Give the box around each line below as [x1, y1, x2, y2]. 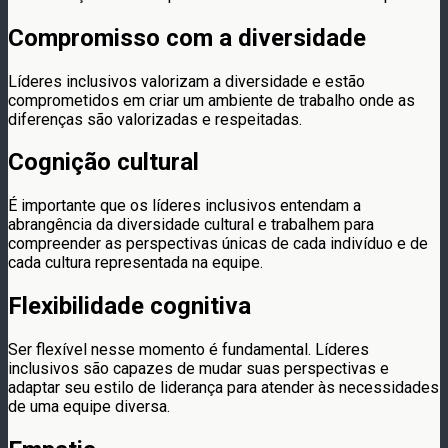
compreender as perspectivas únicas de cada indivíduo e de [8, 234, 428, 254]
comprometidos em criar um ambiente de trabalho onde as [8, 90, 415, 110]
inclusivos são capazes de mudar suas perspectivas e [8, 359, 389, 379]
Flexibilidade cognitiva [8, 292, 251, 321]
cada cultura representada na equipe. [8, 253, 263, 273]
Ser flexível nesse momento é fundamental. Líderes [8, 340, 369, 360]
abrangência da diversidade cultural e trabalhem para [8, 215, 374, 235]
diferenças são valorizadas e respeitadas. [8, 109, 302, 129]
